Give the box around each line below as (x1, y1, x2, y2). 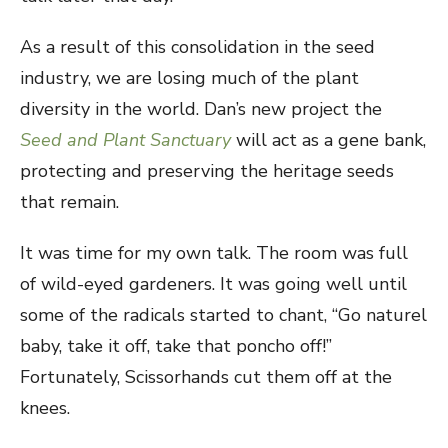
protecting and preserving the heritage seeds (20, 159, 394, 183)
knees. (20, 396, 70, 420)
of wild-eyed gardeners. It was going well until (20, 272, 407, 296)
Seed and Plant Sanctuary (20, 128, 231, 152)
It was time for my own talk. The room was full (20, 241, 408, 265)
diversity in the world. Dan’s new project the (20, 97, 382, 121)
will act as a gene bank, (231, 128, 426, 152)
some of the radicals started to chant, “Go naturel (20, 303, 427, 327)
